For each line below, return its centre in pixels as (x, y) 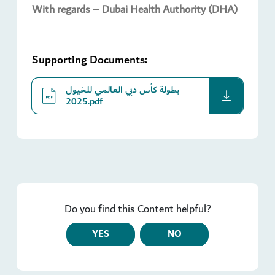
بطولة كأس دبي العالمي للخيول (123, 90)
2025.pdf (95, 102)
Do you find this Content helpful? (137, 209)
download (163, 94)
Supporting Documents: (90, 60)
